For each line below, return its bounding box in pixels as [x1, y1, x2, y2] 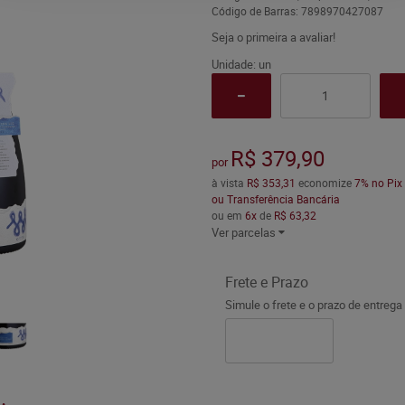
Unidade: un [211, 56, 271, 72]
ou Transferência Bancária [211, 192, 340, 206]
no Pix [371, 175, 402, 190]
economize [295, 175, 354, 190]
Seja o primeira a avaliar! [211, 29, 335, 45]
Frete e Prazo [224, 272, 308, 292]
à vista [211, 175, 247, 190]
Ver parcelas [211, 224, 276, 240]
